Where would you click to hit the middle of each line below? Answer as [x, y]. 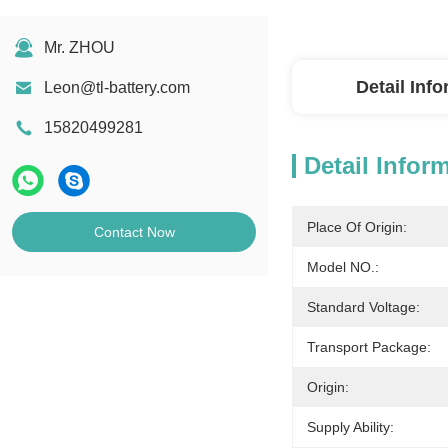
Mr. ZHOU [79, 47]
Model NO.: [343, 267]
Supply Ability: [350, 427]
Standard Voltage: [363, 307]
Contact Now [134, 232]
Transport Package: [369, 347]
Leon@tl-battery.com [117, 87]
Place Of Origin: [357, 227]
